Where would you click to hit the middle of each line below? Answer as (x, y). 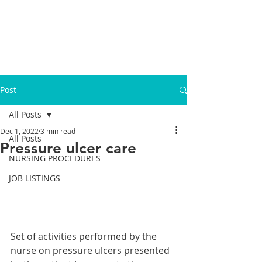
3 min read (58, 131)
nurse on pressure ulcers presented (91, 250)
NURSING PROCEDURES (55, 158)
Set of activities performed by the (85, 236)
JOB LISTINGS (35, 178)
